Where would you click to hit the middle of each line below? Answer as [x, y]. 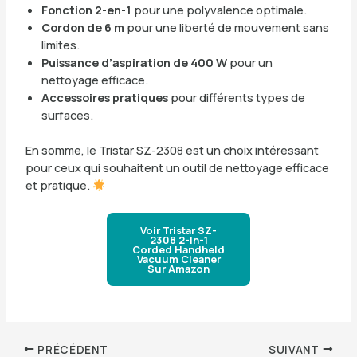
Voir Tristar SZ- [178, 230]
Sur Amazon [178, 268]
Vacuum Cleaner [178, 259]
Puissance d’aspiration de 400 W [134, 63]
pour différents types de [236, 98]
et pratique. [59, 185]
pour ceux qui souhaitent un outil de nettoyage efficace [177, 168]
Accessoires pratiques [104, 98]
